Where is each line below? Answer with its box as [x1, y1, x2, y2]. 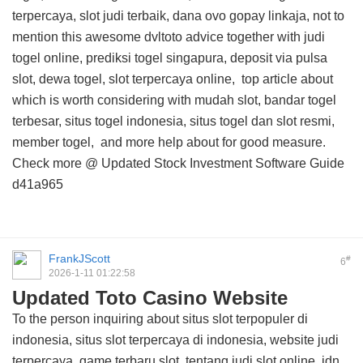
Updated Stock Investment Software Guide [101, 156, 344, 170]
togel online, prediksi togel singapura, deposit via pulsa [12, 51, 327, 65]
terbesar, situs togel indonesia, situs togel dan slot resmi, [12, 114, 335, 128]
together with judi [224, 30, 325, 44]
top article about [241, 72, 333, 86]
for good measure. [219, 135, 326, 149]
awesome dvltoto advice [85, 30, 224, 44]
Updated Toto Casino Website [12, 287, 288, 309]
